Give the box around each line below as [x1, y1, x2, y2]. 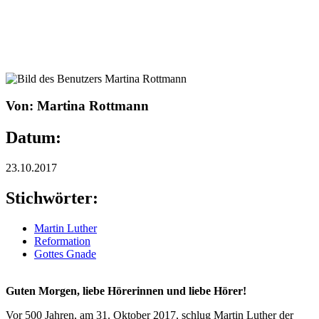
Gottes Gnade [34, 247, 96, 260]
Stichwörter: [6, 189, 103, 208]
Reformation [34, 234, 90, 247]
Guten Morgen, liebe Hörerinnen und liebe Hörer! [6, 284, 246, 297]
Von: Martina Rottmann [6, 98, 149, 114]
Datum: [6, 128, 66, 147]
